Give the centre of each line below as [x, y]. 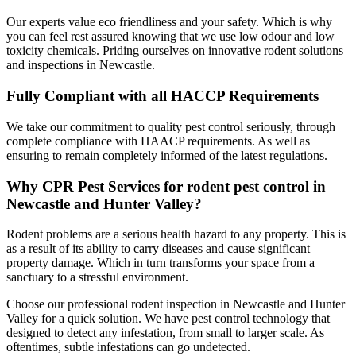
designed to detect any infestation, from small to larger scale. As [165, 333]
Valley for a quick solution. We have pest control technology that [168, 319]
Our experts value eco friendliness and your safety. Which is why [169, 22]
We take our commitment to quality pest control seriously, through [171, 126]
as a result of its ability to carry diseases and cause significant [158, 249]
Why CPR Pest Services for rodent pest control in [166, 186]
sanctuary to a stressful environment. [97, 277]
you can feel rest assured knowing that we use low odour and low [170, 37]
